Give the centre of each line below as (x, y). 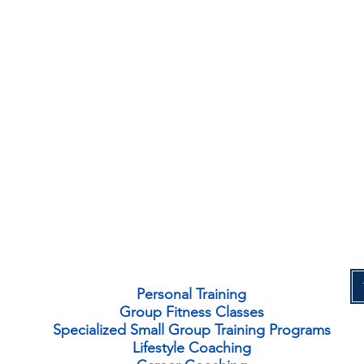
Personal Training (191, 294)
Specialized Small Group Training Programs (191, 330)
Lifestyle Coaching (191, 348)
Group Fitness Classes (191, 312)
